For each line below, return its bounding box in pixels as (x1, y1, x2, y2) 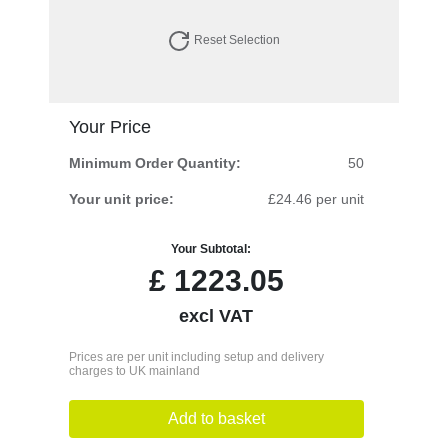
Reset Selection (191, 32, 281, 47)
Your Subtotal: (171, 241, 252, 256)
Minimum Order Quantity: (68, 154, 241, 171)
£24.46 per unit (268, 190, 365, 207)
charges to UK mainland (68, 363, 200, 378)
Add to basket (167, 409, 265, 427)
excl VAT (179, 305, 254, 326)
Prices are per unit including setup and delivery (68, 349, 324, 364)
